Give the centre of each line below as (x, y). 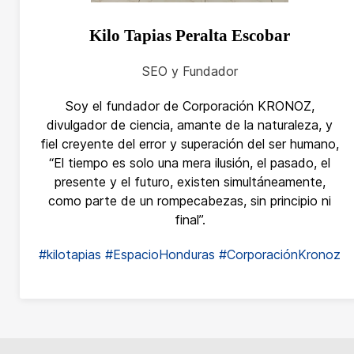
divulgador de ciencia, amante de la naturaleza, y (190, 125)
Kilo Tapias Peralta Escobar (190, 36)
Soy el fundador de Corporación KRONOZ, (190, 106)
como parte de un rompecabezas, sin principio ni (190, 201)
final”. (190, 220)
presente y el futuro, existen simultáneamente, (190, 182)
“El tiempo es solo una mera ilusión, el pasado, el (190, 163)
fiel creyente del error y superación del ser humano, (190, 144)
